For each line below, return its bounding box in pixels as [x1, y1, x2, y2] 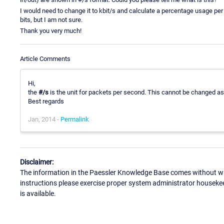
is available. [20, 189, 56, 198]
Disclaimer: [20, 158, 53, 166]
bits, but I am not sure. [20, 15, 82, 23]
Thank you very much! [20, 26, 81, 34]
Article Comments [20, 54, 70, 62]
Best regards [28, 97, 64, 105]
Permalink [60, 115, 89, 123]
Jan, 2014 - [28, 115, 60, 123]
